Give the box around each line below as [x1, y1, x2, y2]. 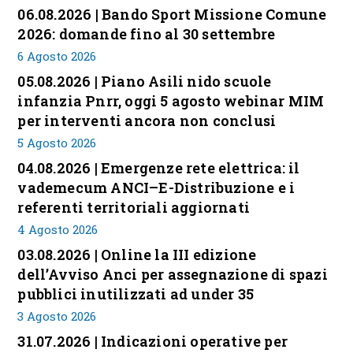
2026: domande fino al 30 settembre [17, 24, 276, 43]
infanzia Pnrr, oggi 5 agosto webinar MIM [17, 91, 325, 110]
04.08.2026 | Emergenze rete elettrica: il [17, 158, 300, 177]
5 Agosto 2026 [17, 135, 97, 150]
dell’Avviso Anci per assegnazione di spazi [17, 265, 328, 284]
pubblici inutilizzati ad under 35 [17, 284, 255, 303]
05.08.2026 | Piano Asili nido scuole [17, 72, 272, 91]
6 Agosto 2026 [17, 48, 97, 64]
